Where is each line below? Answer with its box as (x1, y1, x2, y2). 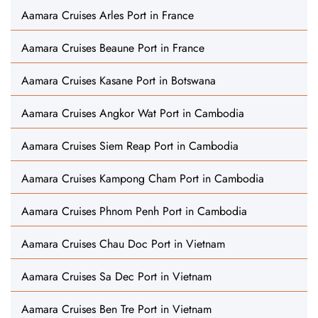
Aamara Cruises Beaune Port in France (21, 40, 204, 56)
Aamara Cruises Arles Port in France (21, 7, 194, 23)
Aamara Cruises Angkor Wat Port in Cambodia (21, 105, 244, 121)
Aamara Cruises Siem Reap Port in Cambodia (21, 138, 238, 154)
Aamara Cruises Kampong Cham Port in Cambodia (21, 170, 264, 187)
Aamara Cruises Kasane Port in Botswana (21, 72, 216, 89)
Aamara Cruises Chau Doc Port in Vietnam (21, 236, 225, 252)
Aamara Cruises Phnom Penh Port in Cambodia (21, 203, 247, 219)
